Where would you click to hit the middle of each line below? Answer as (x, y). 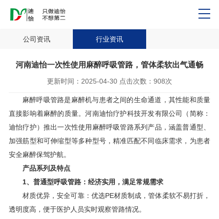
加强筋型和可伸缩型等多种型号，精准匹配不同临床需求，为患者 (109, 141)
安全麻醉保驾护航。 (39, 154)
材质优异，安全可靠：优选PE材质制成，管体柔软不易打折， (116, 195)
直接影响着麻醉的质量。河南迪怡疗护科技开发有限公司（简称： (109, 113)
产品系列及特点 (46, 168)
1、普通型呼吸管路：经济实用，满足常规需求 (93, 182)
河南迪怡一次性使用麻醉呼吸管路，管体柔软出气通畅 (109, 65)
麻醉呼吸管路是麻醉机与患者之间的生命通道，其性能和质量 (116, 99)
